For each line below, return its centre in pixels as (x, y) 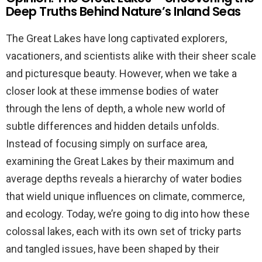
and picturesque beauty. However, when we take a (121, 73)
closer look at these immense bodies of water (112, 91)
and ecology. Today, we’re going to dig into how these (128, 213)
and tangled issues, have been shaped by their (113, 249)
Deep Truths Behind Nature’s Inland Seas (123, 11)
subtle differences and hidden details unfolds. (113, 126)
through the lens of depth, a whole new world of (116, 108)
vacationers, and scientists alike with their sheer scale (131, 56)
